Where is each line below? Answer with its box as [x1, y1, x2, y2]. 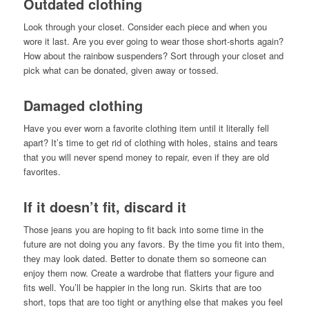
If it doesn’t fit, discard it [23, 197, 186, 217]
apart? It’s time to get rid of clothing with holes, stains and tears [23, 136, 278, 150]
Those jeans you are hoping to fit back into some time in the [23, 223, 263, 237]
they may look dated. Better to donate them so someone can [23, 252, 266, 266]
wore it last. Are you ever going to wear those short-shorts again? [23, 34, 283, 48]
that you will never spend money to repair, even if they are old [23, 150, 269, 164]
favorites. [23, 165, 61, 179]
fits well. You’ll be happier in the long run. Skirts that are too [23, 281, 261, 295]
